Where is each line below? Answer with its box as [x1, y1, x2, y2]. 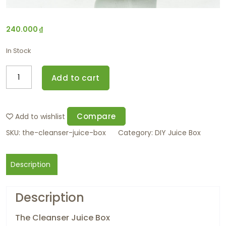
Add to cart [51, 72, 100, 83]
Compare [77, 110, 116, 122]
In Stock [6, 45, 31, 55]
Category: [118, 127, 155, 138]
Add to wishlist [15, 111, 65, 122]
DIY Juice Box [155, 127, 201, 138]
